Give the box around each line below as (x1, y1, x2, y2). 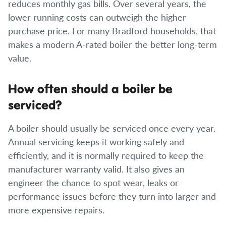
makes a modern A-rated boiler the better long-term (8, 38, 217, 50)
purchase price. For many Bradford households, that (8, 24, 216, 37)
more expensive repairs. (8, 203, 104, 216)
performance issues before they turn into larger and (8, 190, 216, 202)
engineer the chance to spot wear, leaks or (8, 176, 179, 189)
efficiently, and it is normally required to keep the (8, 149, 204, 161)
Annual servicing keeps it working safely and (8, 135, 184, 148)
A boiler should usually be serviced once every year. (8, 122, 215, 134)
